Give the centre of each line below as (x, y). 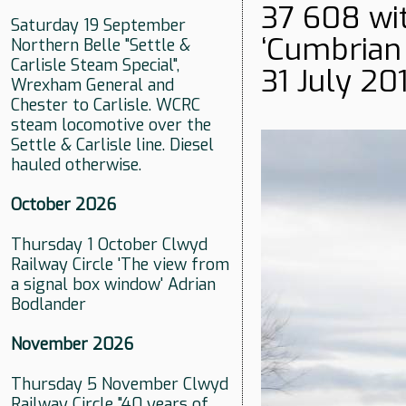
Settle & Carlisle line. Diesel (112, 145)
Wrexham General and (92, 86)
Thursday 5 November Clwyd (120, 385)
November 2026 (72, 345)
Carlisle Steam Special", (95, 66)
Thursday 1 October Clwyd (109, 245)
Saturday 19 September (98, 26)
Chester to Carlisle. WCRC (106, 106)
